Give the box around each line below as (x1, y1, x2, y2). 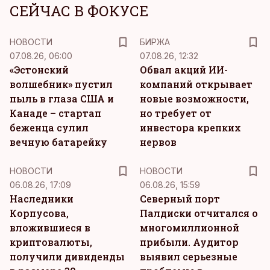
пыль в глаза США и (10, 92, 114, 105)
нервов (140, 136, 177, 148)
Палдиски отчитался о (140, 207, 258, 219)
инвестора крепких (140, 121, 241, 134)
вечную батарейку (10, 136, 107, 148)
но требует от (140, 107, 212, 119)
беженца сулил (10, 121, 89, 134)
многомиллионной (140, 221, 239, 234)
